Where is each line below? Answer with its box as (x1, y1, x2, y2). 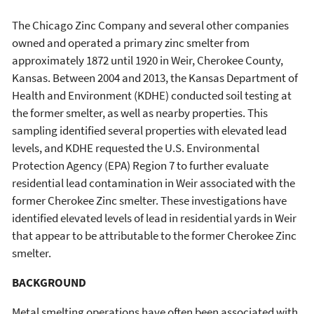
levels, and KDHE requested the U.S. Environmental (12, 140, 259, 156)
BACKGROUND (12, 275, 86, 291)
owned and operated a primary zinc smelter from (12, 35, 250, 51)
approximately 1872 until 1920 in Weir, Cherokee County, (12, 53, 283, 69)
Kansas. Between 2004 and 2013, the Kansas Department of (12, 70, 298, 86)
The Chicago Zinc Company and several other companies (12, 18, 289, 34)
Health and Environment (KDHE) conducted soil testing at (12, 88, 292, 104)
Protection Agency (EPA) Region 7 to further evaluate (12, 158, 268, 174)
